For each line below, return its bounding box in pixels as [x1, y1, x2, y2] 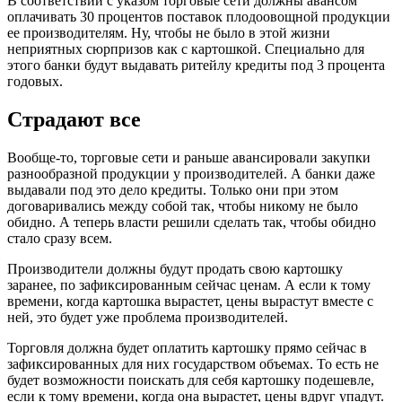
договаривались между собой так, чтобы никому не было [7, 197, 358, 214]
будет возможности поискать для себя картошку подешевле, [7, 371, 374, 388]
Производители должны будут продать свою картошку [7, 260, 343, 276]
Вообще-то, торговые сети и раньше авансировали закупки [7, 149, 371, 165]
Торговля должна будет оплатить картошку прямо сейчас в [7, 339, 367, 355]
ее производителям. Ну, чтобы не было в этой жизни [7, 24, 330, 40]
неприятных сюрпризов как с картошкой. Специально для [7, 40, 364, 57]
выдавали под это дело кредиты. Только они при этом [7, 181, 338, 197]
